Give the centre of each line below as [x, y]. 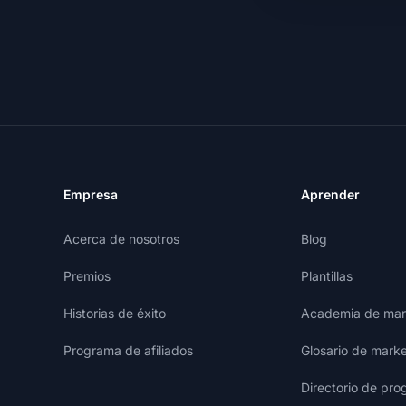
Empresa [91, 194]
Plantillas [327, 276]
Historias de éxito [115, 313]
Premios [87, 276]
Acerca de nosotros [121, 239]
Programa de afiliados [128, 350]
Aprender [330, 194]
